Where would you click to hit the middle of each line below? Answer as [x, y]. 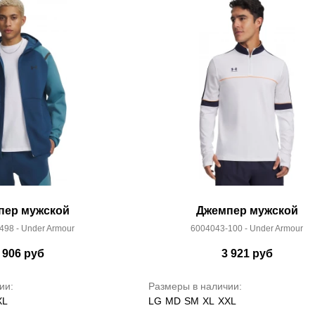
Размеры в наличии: [195, 286]
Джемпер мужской [247, 211]
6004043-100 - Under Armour [247, 229]
